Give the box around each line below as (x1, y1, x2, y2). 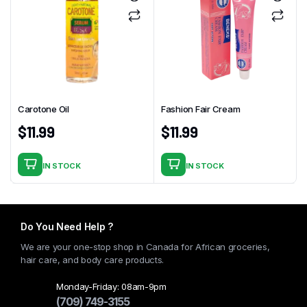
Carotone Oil (18, 103, 69, 115)
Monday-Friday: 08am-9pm (56, 281, 167, 293)
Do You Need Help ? (21, 221, 113, 233)
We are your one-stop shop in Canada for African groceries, (21, 241, 270, 253)
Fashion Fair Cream (161, 103, 241, 115)
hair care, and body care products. (21, 254, 164, 266)
